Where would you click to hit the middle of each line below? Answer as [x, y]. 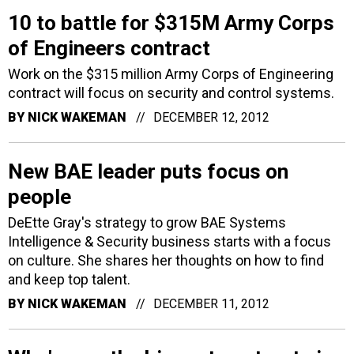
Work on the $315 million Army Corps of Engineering [171, 74]
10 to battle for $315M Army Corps [171, 23]
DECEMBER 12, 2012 [211, 117]
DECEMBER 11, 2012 [211, 304]
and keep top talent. [69, 279]
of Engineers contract [109, 48]
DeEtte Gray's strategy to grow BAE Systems [147, 222]
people [40, 197]
